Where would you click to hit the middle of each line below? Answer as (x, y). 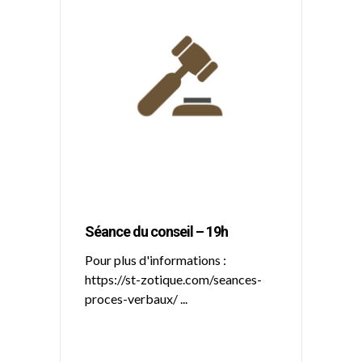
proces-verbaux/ (133, 299)
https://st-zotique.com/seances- (173, 279)
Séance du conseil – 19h (156, 232)
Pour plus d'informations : (156, 260)
